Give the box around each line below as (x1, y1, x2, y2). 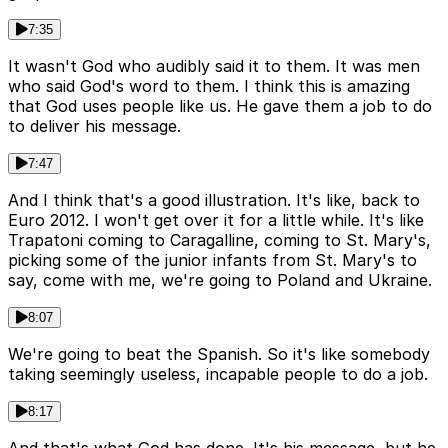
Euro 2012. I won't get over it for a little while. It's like (8, 210, 424, 231)
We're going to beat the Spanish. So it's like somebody (8, 344, 430, 365)
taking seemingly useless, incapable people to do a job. (8, 364, 428, 385)
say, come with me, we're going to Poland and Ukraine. (8, 270, 432, 291)
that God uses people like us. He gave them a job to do (8, 96, 432, 117)
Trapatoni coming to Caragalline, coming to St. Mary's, (8, 230, 431, 251)
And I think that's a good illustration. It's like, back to (8, 190, 420, 211)
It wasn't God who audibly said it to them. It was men (8, 56, 420, 77)
